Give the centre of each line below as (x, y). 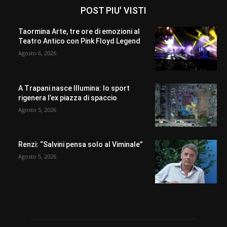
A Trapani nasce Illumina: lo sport (74, 88)
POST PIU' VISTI (113, 10)
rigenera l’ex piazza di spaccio (68, 98)
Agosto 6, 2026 (37, 53)
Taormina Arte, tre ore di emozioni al (79, 31)
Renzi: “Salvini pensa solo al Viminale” (81, 145)
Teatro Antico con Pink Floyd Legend (79, 41)
